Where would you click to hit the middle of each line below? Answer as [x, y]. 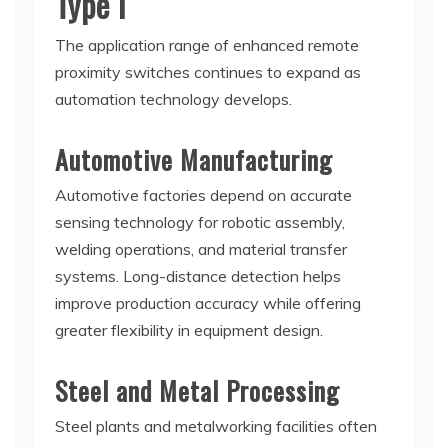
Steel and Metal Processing [197, 390]
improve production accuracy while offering [208, 302]
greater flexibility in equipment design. [189, 329]
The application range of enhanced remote [207, 44]
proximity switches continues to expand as [208, 71]
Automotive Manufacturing [194, 159]
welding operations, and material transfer [201, 248]
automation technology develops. [173, 98]
